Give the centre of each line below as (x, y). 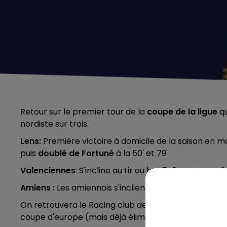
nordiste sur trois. (55, 124)
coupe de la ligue (182, 111)
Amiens (36, 187)
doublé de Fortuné (76, 153)
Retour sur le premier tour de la (84, 111)
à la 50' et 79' (141, 153)
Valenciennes (48, 170)
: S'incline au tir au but (119, 170)
